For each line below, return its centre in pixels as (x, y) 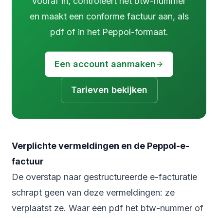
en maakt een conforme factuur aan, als (109, 17)
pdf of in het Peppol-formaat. (109, 32)
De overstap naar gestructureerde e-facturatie (104, 177)
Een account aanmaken (105, 64)
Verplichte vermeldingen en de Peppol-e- (100, 146)
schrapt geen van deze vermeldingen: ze (93, 193)
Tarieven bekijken (109, 90)
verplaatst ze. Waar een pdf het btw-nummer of (108, 208)
